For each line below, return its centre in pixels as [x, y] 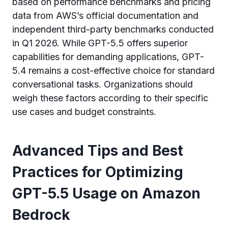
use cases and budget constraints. [84, 112]
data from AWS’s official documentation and [105, 16]
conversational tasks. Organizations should [103, 84]
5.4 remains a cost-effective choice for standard [113, 70]
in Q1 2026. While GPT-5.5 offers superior [100, 43]
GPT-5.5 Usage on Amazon [106, 193]
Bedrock [41, 215]
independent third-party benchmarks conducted [113, 29]
